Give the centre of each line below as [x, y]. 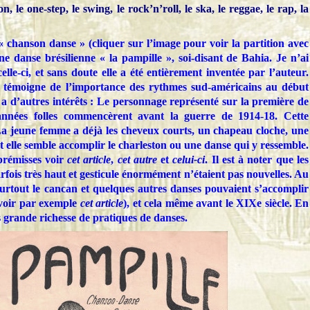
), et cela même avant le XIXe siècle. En [216, 203]
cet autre [137, 160]
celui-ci [189, 160]
